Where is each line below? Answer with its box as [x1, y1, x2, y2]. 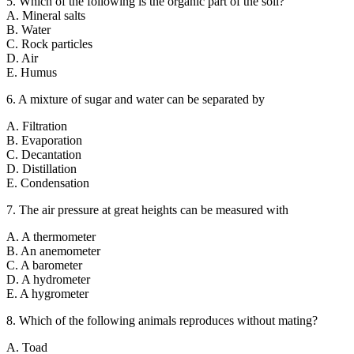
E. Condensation [6, 176, 89, 190]
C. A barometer [6, 258, 82, 273]
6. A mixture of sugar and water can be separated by [6, 92, 265, 107]
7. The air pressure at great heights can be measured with [6, 203, 288, 217]
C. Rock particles [6, 37, 92, 51]
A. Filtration [6, 119, 67, 134]
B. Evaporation [6, 134, 82, 148]
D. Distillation [6, 162, 77, 176]
